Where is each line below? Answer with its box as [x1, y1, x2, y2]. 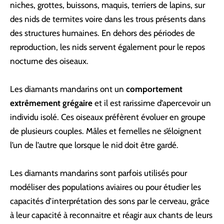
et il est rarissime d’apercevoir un [94, 98, 211, 108]
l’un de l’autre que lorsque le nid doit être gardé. [10, 140, 178, 150]
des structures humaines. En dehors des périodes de [10, 28, 195, 38]
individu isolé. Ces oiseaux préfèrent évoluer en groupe [10, 112, 205, 122]
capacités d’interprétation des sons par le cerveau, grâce [10, 196, 209, 206]
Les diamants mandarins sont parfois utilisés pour [10, 168, 187, 178]
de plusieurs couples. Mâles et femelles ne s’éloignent [10, 126, 201, 136]
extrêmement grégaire [10, 98, 92, 108]
